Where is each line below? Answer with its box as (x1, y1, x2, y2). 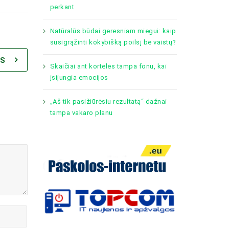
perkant (50, 3, 74, 11)
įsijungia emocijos (50, 74, 108, 81)
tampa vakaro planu (50, 109, 113, 117)
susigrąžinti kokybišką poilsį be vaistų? (50, 38, 176, 46)
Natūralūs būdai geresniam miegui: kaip (50, 27, 176, 35)
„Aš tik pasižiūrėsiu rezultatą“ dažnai (50, 98, 167, 105)
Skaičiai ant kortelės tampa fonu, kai (50, 62, 167, 70)
